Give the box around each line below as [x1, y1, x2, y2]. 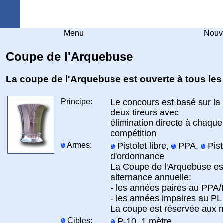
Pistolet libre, [115, 140, 171, 151]
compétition [111, 128, 156, 138]
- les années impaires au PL [111, 193, 222, 203]
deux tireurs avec [111, 107, 179, 117]
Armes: [65, 140, 92, 149]
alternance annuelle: [111, 172, 191, 182]
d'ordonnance [111, 151, 164, 161]
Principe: [61, 97, 92, 106]
